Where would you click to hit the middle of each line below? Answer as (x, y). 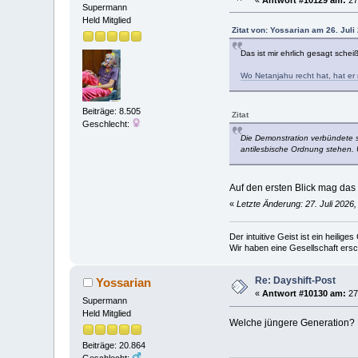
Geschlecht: (107, 124)
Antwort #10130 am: (304, 294)
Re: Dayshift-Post (296, 281)
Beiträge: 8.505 (112, 111)
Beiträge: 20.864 (114, 346)
